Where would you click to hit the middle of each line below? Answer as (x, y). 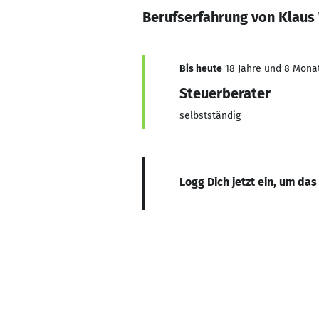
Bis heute (201, 69)
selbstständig (210, 116)
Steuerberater (225, 93)
